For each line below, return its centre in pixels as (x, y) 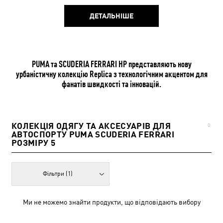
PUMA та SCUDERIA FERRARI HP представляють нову (111, 63)
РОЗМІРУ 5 (34, 143)
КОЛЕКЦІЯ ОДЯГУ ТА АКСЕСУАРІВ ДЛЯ (91, 126)
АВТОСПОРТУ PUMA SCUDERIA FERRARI (93, 134)
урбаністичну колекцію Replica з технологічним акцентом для (111, 73)
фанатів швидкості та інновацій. (111, 83)
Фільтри (55, 173)
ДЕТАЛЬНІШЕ (111, 16)
